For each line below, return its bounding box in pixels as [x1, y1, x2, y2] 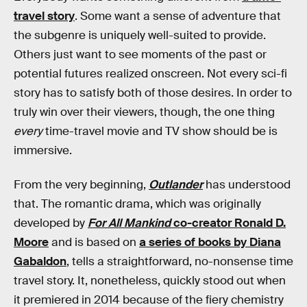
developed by [14, 215, 88, 230]
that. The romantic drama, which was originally [14, 196, 261, 211]
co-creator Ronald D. [171, 215, 286, 230]
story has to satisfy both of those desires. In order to [14, 86, 292, 100]
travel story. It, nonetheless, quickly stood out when [14, 273, 286, 288]
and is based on [49, 234, 139, 249]
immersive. [14, 143, 72, 158]
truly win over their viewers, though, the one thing [14, 105, 275, 119]
